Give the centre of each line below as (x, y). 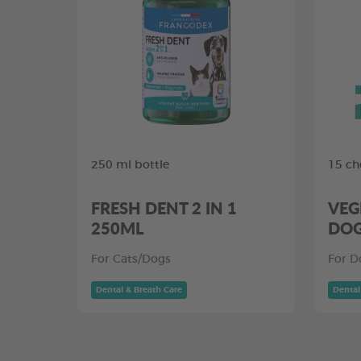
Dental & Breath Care (139, 290)
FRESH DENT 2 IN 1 (164, 208)
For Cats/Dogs (131, 259)
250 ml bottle (130, 165)
